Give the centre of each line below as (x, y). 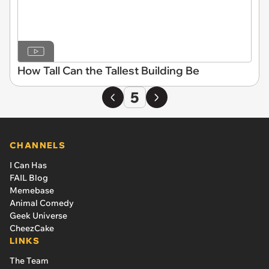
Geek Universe (38, 216)
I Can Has (28, 165)
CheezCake (32, 228)
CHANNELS (38, 146)
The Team (29, 261)
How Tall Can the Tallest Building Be (108, 71)
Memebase (32, 191)
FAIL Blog (29, 178)
